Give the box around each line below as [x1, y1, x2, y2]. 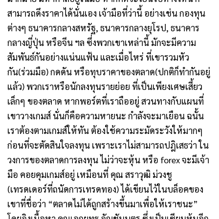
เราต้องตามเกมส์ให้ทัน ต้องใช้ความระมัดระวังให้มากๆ [7, 125, 203, 136]
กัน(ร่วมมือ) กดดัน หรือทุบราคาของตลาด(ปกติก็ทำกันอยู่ [7, 66, 210, 78]
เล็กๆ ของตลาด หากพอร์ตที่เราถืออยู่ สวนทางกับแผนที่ [7, 95, 204, 107]
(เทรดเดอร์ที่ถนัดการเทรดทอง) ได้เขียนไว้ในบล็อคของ [7, 183, 203, 195]
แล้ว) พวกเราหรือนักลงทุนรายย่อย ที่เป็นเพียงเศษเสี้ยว [7, 81, 202, 92]
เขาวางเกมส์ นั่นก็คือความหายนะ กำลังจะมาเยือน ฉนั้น [7, 110, 204, 122]
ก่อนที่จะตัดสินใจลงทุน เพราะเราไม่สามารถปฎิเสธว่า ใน [7, 139, 209, 151]
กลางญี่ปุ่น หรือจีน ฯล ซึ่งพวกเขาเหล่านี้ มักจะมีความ [7, 37, 196, 48]
